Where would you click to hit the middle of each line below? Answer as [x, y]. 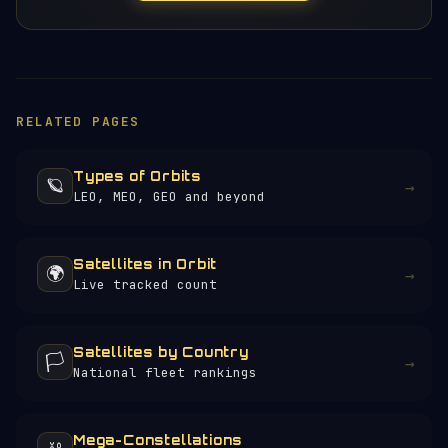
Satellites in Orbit [145, 264]
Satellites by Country [161, 352]
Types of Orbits [137, 176]
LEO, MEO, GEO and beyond [169, 196]
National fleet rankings [165, 372]
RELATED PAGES [78, 121]
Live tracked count [145, 284]
